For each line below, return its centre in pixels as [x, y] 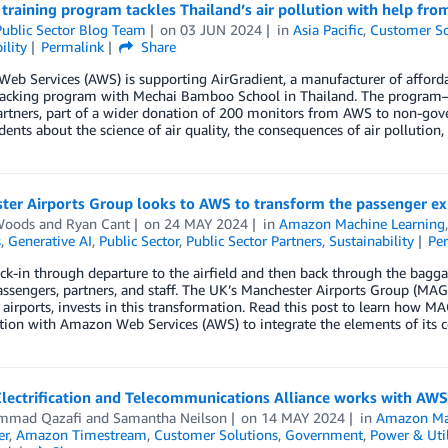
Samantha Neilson [169, 417]
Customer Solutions [215, 434]
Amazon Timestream [81, 434]
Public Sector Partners [253, 240]
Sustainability [371, 240]
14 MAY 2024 [303, 417]
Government [323, 434]
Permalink [73, 46]
